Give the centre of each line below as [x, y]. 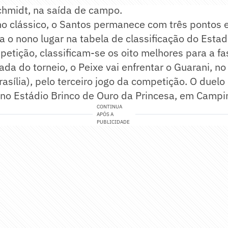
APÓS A [105, 115]
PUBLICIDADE [113, 122]
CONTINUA [110, 107]
